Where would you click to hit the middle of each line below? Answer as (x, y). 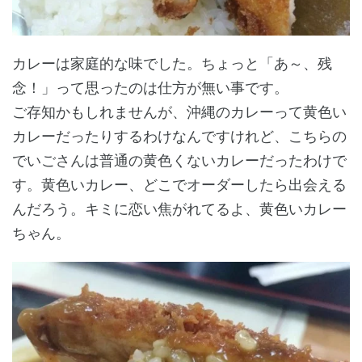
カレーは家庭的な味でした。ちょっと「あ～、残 (172, 64)
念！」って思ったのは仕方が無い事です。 (150, 88)
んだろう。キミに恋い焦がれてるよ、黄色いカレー (179, 209)
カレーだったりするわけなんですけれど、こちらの (179, 137)
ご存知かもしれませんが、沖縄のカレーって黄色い (179, 112)
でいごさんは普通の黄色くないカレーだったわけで (179, 161)
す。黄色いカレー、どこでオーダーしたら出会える (179, 185)
